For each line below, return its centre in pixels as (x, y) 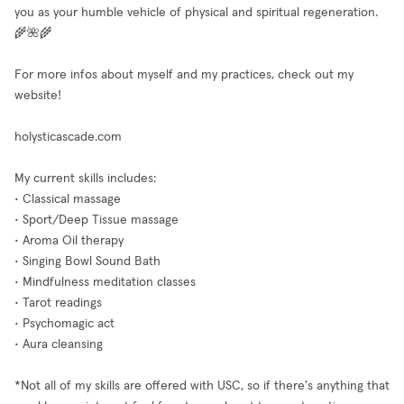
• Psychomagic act (64, 324)
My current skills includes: (85, 179)
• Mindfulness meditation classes (105, 282)
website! (38, 96)
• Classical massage (68, 199)
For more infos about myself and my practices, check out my (184, 75)
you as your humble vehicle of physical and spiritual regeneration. (196, 13)
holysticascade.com (68, 137)
